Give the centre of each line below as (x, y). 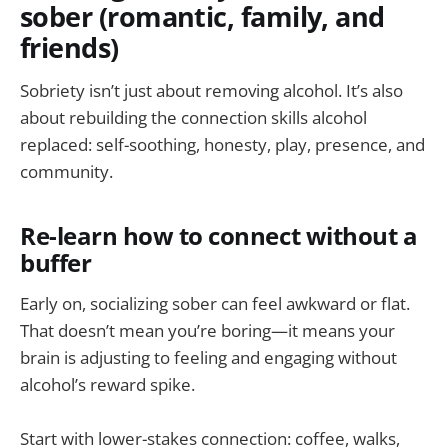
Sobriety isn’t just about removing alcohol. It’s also (211, 90)
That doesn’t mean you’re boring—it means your (207, 331)
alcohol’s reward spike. (107, 385)
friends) (69, 47)
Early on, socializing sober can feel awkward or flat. (215, 304)
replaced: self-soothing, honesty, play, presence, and (222, 144)
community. (66, 171)
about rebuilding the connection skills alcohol (193, 117)
